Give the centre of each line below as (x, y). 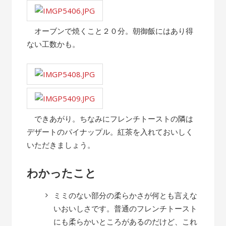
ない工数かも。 (53, 44)
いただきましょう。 (61, 145)
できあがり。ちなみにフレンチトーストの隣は (110, 119)
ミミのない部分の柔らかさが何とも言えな (126, 195)
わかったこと (62, 173)
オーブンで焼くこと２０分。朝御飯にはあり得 (110, 31)
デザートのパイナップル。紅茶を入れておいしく (110, 132)
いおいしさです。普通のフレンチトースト (126, 208)
